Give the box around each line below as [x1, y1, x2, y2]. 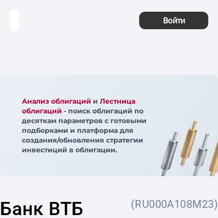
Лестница [100, 97, 135, 106]
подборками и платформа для [22, 126, 133, 135]
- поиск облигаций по [62, 107, 144, 115]
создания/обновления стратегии [22, 136, 143, 145]
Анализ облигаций [22, 97, 91, 106]
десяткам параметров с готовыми [22, 116, 146, 125]
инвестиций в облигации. [22, 145, 117, 154]
